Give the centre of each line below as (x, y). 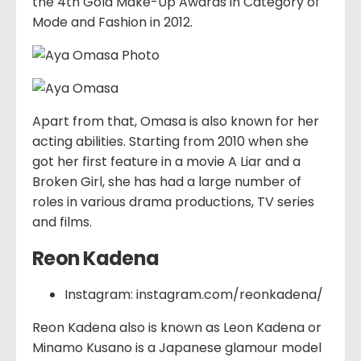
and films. (62, 222)
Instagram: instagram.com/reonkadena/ (194, 294)
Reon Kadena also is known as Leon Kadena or (177, 327)
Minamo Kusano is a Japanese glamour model (177, 347)
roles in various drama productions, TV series (173, 202)
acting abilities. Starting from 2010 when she (170, 142)
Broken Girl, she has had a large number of (167, 182)
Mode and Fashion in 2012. (112, 23)
